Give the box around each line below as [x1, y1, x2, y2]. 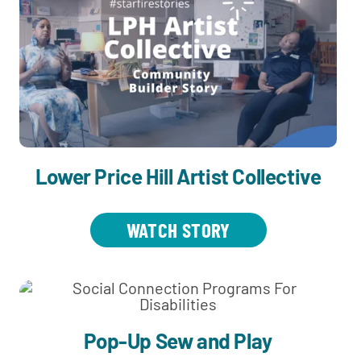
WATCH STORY [126, 217, 230, 242]
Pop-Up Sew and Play [84, 327, 272, 353]
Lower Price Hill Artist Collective [35, 163, 322, 189]
